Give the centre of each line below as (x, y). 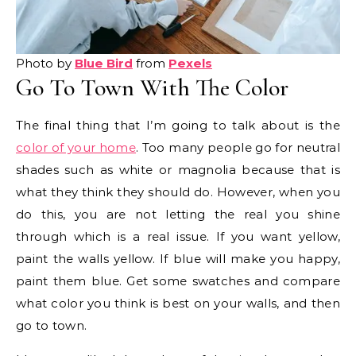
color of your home (76, 147)
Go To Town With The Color (152, 87)
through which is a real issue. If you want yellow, (178, 236)
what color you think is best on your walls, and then (178, 303)
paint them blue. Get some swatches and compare (178, 281)
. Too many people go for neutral (238, 147)
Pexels (190, 63)
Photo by (45, 63)
